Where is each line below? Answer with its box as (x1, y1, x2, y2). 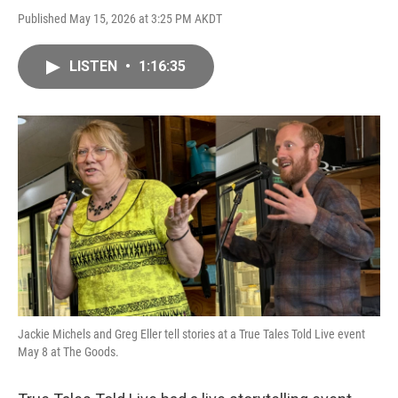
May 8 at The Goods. (18, 345, 119, 360)
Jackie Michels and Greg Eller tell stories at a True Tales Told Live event (18, 327, 365, 342)
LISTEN (69, 58, 121, 75)
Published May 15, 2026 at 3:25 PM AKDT (18, 12, 222, 26)
